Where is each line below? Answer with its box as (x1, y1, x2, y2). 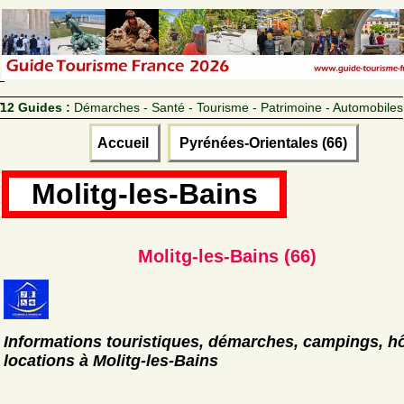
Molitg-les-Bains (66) (138, 245, 317, 266)
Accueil (96, 134, 152, 151)
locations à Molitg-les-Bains (4, 351, 218, 370)
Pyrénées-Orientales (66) (175, 134, 351, 151)
